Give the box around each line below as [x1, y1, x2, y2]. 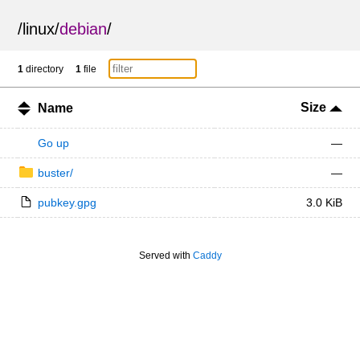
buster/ [37, 166, 73, 179]
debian [59, 20, 108, 38]
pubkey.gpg [37, 196, 96, 209]
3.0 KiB [305, 196, 342, 209]
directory [23, 63, 64, 75]
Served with [138, 250, 193, 261]
